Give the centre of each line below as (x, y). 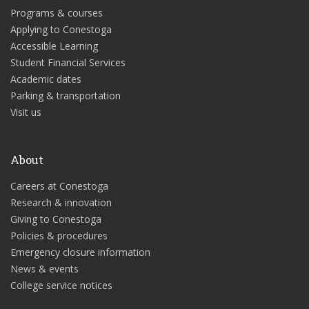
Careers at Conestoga (59, 186)
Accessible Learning (54, 46)
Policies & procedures (59, 236)
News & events (44, 269)
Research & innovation (61, 203)
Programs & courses (57, 13)
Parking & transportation (66, 96)
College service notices (61, 286)
